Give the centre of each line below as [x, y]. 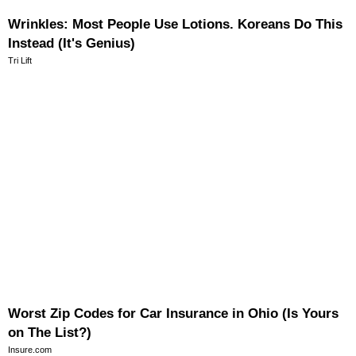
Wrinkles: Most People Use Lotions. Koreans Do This [175, 24]
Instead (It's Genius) [72, 43]
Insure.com [30, 349]
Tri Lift [20, 60]
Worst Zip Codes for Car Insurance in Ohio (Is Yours [173, 313]
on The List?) [50, 332]
